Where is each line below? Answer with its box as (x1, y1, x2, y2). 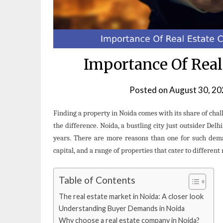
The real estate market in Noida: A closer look (59, 192, 204, 201)
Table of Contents (59, 174, 135, 186)
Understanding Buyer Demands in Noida (59, 204, 185, 213)
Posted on (129, 85, 169, 95)
